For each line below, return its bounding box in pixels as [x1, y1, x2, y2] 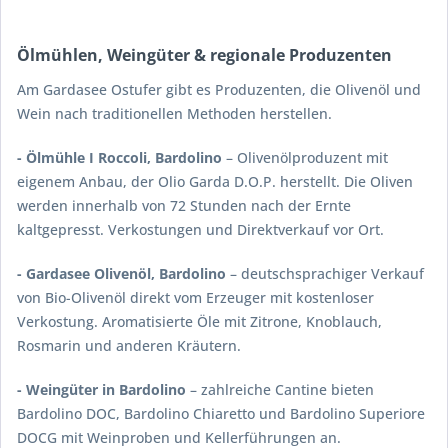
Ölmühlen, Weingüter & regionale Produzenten [17, 44, 392, 67]
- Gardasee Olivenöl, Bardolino [17, 264, 226, 284]
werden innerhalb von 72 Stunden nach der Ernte [17, 196, 351, 216]
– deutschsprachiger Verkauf [226, 264, 424, 284]
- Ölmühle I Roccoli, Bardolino [17, 148, 222, 168]
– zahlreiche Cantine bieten [186, 380, 374, 400]
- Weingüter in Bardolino [17, 380, 186, 400]
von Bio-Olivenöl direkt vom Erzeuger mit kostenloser [17, 288, 374, 308]
